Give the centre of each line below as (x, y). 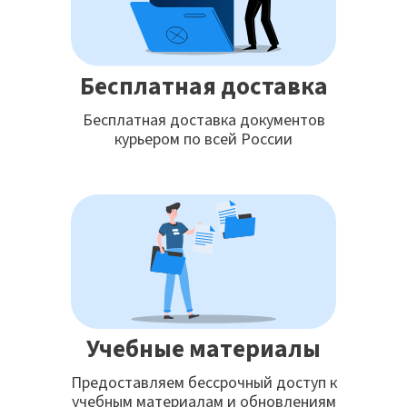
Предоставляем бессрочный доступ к (203, 383)
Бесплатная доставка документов (203, 121)
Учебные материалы (203, 350)
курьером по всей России (203, 140)
